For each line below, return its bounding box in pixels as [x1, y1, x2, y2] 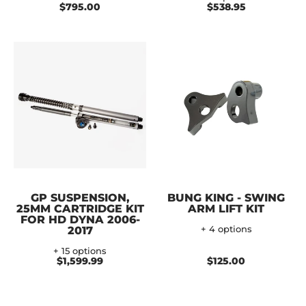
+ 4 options [200, 223, 252, 234]
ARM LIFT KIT [188, 201, 264, 215]
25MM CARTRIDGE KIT [16, 201, 144, 215]
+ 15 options [53, 245, 107, 256]
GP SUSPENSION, [30, 191, 130, 204]
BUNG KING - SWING [167, 191, 285, 204]
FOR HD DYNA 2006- [20, 212, 140, 226]
